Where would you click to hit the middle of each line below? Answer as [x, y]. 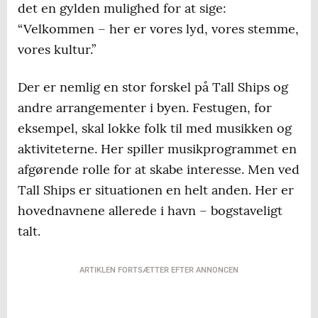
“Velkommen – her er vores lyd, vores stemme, [158, 29]
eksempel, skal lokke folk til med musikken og [155, 128]
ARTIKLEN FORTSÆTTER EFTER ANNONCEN [159, 270]
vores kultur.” [57, 50]
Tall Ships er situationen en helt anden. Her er [156, 190]
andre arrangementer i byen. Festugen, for [145, 108]
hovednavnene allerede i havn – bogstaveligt [150, 211]
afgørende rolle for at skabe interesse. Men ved [159, 170]
